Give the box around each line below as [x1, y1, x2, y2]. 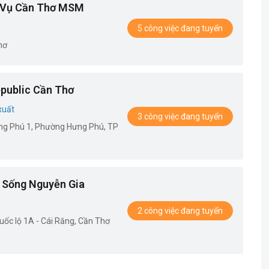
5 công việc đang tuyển [137, 23, 223, 33]
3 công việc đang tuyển [137, 111, 223, 121]
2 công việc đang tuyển [137, 205, 223, 216]
